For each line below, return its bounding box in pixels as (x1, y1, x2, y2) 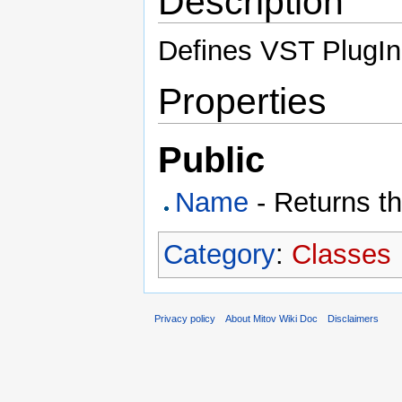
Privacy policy (154, 312, 215, 324)
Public (158, 139, 265, 179)
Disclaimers (328, 312, 380, 324)
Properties (158, 81, 327, 123)
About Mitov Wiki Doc (225, 312, 319, 324)
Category (163, 239, 275, 271)
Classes (292, 239, 391, 271)
